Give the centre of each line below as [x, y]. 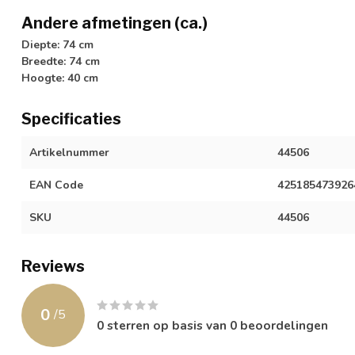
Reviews [53, 266]
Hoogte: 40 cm [60, 78]
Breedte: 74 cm [61, 61]
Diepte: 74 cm [57, 44]
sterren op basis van [167, 325]
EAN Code [56, 185]
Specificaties [71, 118]
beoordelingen [282, 325]
